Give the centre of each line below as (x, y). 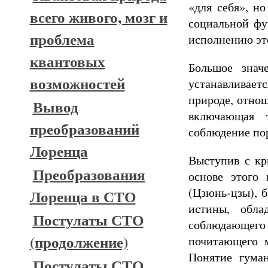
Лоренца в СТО (83, 197)
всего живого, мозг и (98, 17)
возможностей (77, 83)
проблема (62, 39)
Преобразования (89, 174)
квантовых (67, 61)
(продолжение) (79, 242)
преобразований (84, 129)
